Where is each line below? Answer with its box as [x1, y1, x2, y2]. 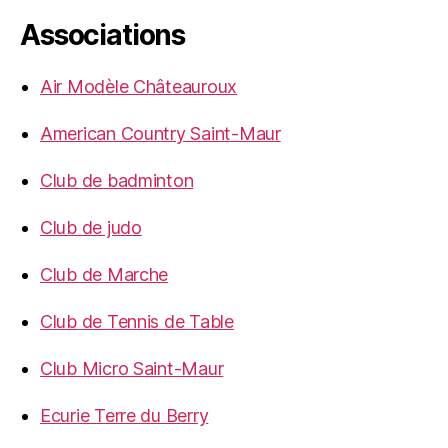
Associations [20, 18, 186, 53]
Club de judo [40, 217, 142, 239]
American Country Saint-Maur [40, 123, 281, 145]
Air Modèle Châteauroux [40, 76, 238, 98]
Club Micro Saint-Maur [40, 358, 224, 380]
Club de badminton [40, 170, 194, 192]
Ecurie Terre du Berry [40, 405, 209, 427]
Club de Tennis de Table [40, 311, 234, 333]
